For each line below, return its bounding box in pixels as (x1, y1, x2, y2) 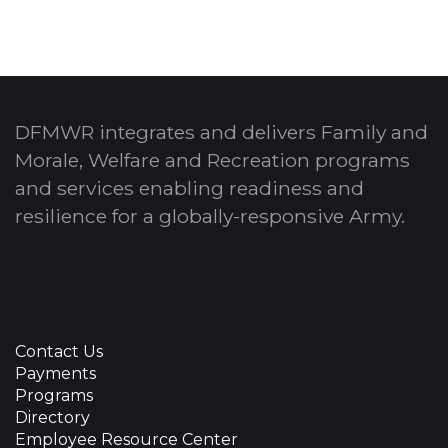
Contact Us (15, 342, 103, 361)
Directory (15, 408, 90, 427)
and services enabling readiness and (15, 176, 364, 200)
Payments (15, 364, 96, 383)
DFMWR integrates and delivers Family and (15, 120, 428, 144)
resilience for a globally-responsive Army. (15, 204, 405, 228)
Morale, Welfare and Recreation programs (15, 148, 410, 172)
